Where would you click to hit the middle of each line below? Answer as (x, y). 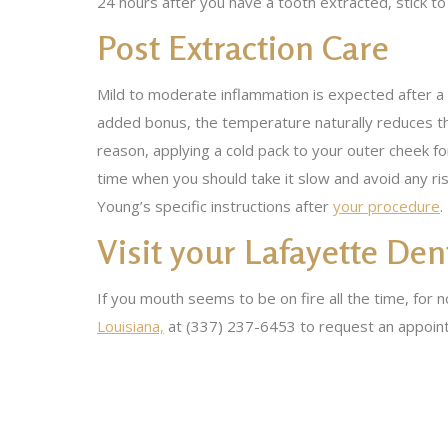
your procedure (386, 206)
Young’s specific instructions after (215, 206)
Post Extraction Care (243, 47)
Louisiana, (130, 326)
